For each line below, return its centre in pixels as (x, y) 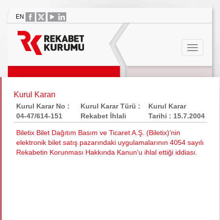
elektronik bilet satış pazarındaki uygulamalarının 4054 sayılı (110, 142)
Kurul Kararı (35, 95)
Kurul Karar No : (43, 106)
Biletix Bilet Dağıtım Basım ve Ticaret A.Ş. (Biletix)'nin (98, 133)
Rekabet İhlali (103, 116)
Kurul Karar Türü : (110, 106)
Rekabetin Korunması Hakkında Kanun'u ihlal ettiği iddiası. (107, 152)
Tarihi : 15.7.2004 (177, 116)
